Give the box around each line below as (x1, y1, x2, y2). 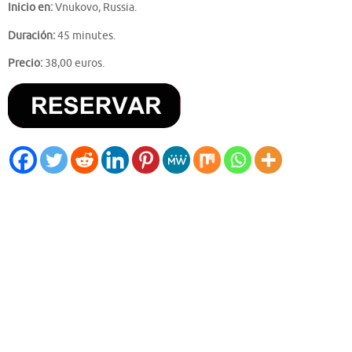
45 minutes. (55, 28, 115, 42)
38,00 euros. (42, 57, 104, 71)
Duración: (8, 28, 55, 42)
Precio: (8, 57, 42, 71)
